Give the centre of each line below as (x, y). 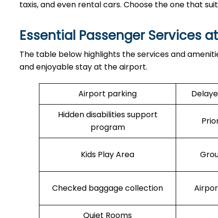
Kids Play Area (108, 154)
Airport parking (108, 94)
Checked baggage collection (108, 188)
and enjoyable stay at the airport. (84, 67)
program (108, 127)
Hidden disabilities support (108, 115)
